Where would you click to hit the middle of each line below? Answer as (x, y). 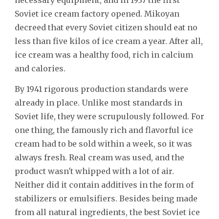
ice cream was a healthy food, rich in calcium (104, 55)
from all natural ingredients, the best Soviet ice (107, 212)
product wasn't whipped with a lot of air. (94, 171)
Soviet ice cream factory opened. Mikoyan (97, 13)
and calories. (40, 68)
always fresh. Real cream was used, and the (99, 157)
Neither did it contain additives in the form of (104, 185)
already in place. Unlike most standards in (99, 102)
